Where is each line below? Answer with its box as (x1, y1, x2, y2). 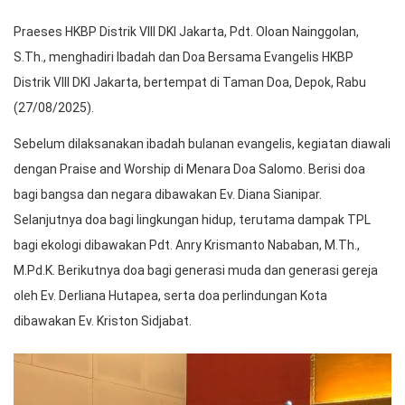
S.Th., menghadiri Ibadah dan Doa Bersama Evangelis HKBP (14, 50, 353, 65)
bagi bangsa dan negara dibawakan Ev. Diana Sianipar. (14, 187, 322, 202)
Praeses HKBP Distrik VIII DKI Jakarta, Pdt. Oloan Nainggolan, (14, 24, 359, 40)
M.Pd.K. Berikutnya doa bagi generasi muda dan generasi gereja (14, 263, 378, 278)
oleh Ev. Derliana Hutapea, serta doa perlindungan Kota (14, 288, 327, 304)
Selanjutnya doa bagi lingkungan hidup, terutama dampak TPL (14, 212, 371, 228)
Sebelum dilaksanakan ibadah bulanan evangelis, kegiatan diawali (14, 137, 391, 152)
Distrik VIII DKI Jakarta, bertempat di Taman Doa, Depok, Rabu (14, 75, 366, 90)
